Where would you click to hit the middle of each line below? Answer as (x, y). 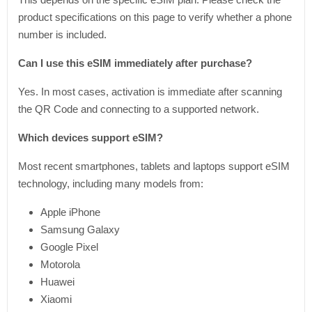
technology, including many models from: (111, 184)
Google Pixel (69, 247)
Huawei (57, 282)
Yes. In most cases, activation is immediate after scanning (150, 92)
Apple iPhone (70, 212)
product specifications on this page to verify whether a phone (155, 17)
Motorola (60, 264)
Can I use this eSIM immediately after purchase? (135, 63)
